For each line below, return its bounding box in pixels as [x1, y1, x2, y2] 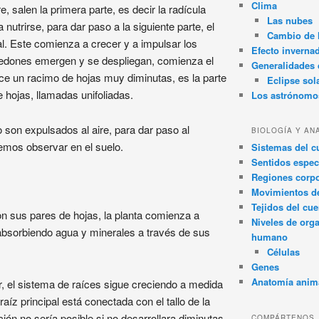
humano [251, 230, 288, 244]
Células [267, 245, 300, 259]
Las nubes [267, 14, 313, 28]
